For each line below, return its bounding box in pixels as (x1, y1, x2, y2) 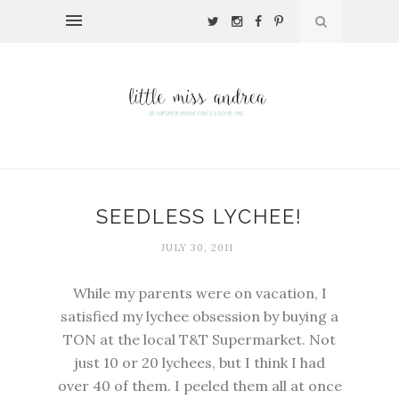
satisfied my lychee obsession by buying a (61, 307, 338, 326)
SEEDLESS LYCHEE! (96, 205, 303, 229)
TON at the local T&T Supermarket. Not (63, 330, 336, 349)
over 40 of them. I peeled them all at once (57, 377, 342, 395)
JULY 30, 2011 (161, 241, 233, 255)
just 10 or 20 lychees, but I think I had (74, 354, 325, 372)
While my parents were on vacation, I (72, 284, 327, 303)
